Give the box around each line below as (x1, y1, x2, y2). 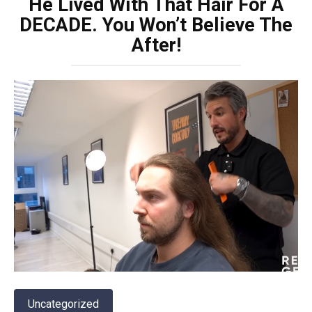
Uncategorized (28, 297, 99, 311)
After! (131, 33, 181, 56)
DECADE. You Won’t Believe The (19, 13, 292, 36)
